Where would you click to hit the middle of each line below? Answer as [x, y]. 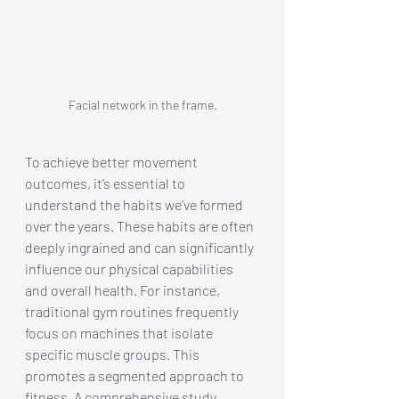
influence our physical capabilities [130, 268]
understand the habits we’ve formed [135, 204]
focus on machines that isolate [120, 332]
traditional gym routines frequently [133, 311]
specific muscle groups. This [114, 354]
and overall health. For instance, [124, 289]
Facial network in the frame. [142, 104]
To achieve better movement [113, 161]
